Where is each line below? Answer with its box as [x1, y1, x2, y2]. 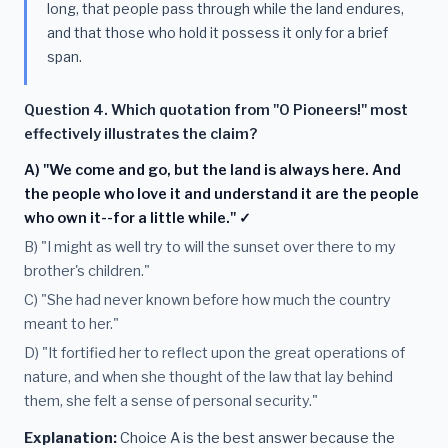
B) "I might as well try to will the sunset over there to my [24, 237, 396, 256]
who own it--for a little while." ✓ [24, 209, 251, 228]
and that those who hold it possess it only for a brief [47, 23, 388, 41]
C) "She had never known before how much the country [24, 290, 391, 309]
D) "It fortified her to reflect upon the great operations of [24, 343, 405, 362]
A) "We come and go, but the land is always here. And [24, 161, 401, 180]
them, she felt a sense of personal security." [24, 391, 318, 410]
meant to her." [24, 314, 119, 333]
